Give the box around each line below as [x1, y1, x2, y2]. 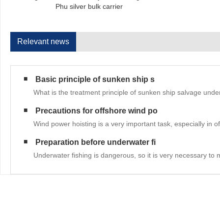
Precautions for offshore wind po [35, 106, 158, 115]
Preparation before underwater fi [35, 137, 156, 146]
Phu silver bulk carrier [55, 2, 123, 10]
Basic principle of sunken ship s [35, 75, 155, 83]
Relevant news [17, 37, 69, 46]
